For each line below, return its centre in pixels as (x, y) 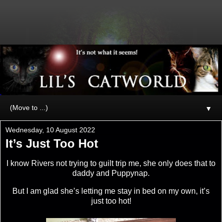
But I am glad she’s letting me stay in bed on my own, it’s (111, 191)
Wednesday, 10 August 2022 (50, 130)
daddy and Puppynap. (111, 173)
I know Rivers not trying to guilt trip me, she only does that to (111, 163)
